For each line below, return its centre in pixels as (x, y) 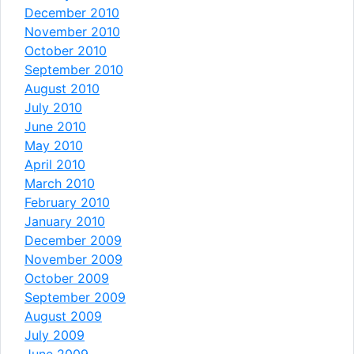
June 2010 (55, 126)
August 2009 (63, 316)
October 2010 (66, 50)
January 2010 (65, 221)
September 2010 (74, 69)
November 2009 (73, 259)
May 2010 (54, 145)
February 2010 (67, 202)
